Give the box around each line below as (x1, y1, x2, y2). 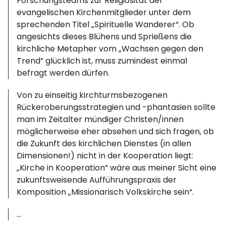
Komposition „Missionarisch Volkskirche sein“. (17, 186, 194, 198)
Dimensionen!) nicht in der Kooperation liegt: (17, 150, 194, 161)
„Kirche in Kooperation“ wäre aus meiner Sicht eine (17, 162, 217, 174)
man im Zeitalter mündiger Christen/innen (17, 114, 184, 125)
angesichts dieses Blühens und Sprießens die (17, 31, 192, 42)
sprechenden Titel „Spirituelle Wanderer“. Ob (17, 19, 195, 30)
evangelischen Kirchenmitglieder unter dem (17, 7, 191, 18)
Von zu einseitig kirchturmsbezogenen (17, 89, 168, 101)
